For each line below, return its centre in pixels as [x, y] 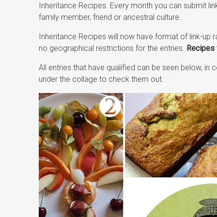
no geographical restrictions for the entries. [113, 48]
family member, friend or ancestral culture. [110, 17]
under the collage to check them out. [101, 79]
